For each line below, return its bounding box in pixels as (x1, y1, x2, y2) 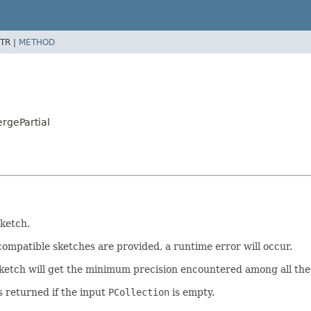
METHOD (19, 37, 55, 47)
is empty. (169, 286, 215, 298)
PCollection (108, 286, 169, 298)
